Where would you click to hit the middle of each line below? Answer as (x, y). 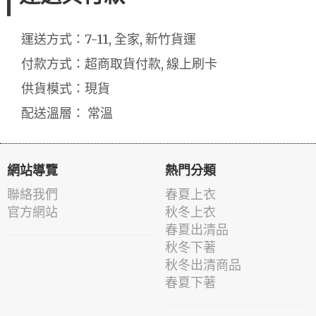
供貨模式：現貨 (66, 88)
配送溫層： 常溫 (67, 113)
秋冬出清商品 (203, 265)
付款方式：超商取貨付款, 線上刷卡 (119, 63)
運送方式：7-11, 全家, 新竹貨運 (109, 39)
